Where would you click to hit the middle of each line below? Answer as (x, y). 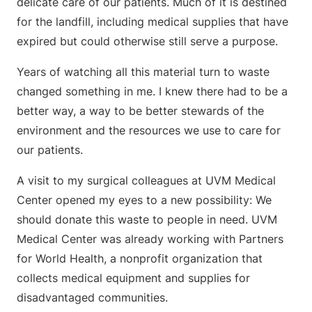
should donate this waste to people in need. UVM (147, 220)
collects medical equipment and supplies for (133, 278)
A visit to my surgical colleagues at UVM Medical (146, 181)
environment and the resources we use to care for (149, 131)
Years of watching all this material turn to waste (143, 72)
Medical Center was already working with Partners (150, 239)
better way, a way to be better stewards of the (140, 111)
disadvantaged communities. (92, 298)
